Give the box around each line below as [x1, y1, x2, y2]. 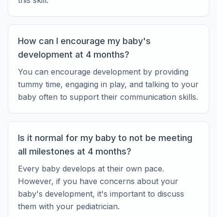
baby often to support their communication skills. [18, 92, 198, 102]
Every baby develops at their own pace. [18, 164, 164, 173]
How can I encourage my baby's [18, 36, 151, 46]
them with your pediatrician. [18, 201, 120, 211]
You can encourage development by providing [18, 67, 188, 77]
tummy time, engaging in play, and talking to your [18, 79, 199, 89]
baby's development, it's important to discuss [18, 189, 184, 199]
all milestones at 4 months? [18, 146, 131, 156]
